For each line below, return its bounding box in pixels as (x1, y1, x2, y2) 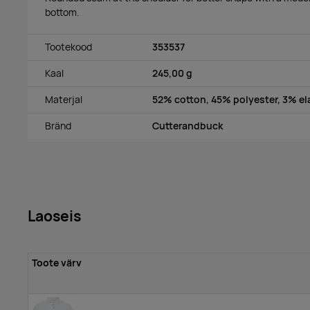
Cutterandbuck (152, 119, 223, 132)
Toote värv (31, 257, 82, 270)
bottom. (45, 6, 80, 19)
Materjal (45, 93, 82, 106)
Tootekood (45, 40, 92, 53)
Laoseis (28, 206, 81, 226)
